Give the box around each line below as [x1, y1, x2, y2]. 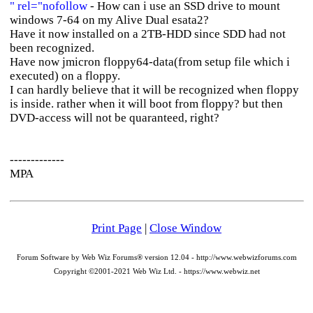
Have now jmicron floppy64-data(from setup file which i [9, 55, 290, 68]
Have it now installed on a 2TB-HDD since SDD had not [9, 27, 286, 41]
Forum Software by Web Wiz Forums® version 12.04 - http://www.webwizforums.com [16, 254, 297, 261]
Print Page [92, 221, 142, 235]
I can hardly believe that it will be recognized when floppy [9, 83, 299, 96]
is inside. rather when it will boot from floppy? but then [9, 97, 283, 110]
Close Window [150, 221, 221, 235]
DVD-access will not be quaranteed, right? [9, 111, 219, 124]
